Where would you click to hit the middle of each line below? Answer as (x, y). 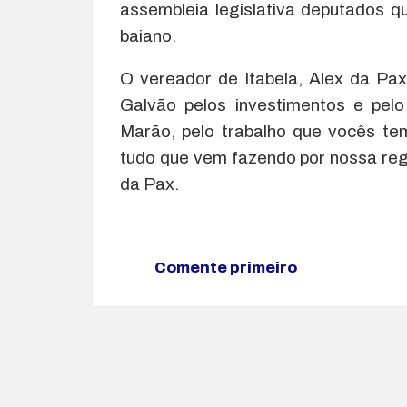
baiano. (148, 35)
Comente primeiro (225, 267)
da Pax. (149, 184)
